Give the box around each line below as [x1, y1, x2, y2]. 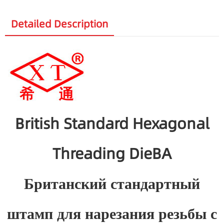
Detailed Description [11, 17, 108, 31]
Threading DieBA [52, 143, 171, 164]
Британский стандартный [24, 173, 200, 194]
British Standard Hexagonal [14, 113, 209, 134]
